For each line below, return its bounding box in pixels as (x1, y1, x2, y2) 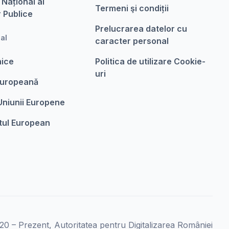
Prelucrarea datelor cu (95, 24, 187, 34)
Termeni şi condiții (95, 3, 169, 13)
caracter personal (95, 36, 169, 46)
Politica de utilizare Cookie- (95, 56, 205, 66)
